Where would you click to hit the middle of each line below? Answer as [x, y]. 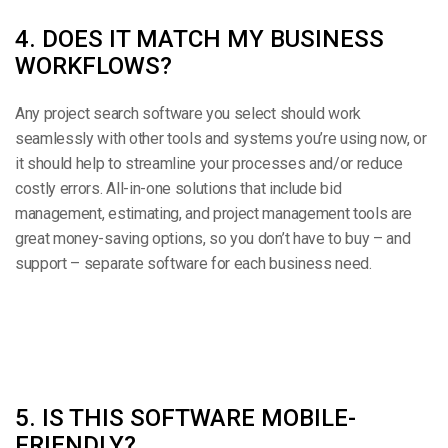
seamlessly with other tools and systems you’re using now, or [221, 138]
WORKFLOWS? [93, 65]
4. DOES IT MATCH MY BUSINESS [199, 38]
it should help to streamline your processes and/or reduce [209, 163]
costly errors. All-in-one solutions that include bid [178, 188]
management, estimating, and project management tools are [214, 213]
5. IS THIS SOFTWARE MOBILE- [185, 417]
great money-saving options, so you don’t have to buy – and [213, 238]
